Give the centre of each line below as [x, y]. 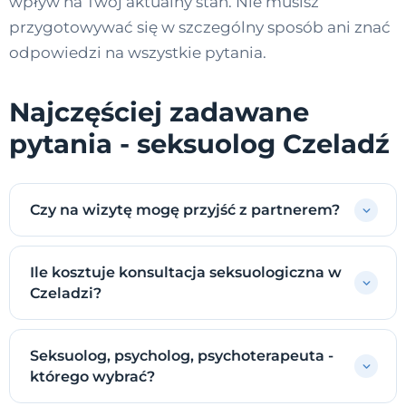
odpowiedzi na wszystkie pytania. [138, 53]
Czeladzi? [66, 294]
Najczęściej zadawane [159, 112]
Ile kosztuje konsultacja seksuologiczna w [186, 273]
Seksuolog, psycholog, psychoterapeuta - [182, 356]
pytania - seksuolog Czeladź [199, 144]
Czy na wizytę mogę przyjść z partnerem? [185, 210]
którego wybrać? [92, 377]
